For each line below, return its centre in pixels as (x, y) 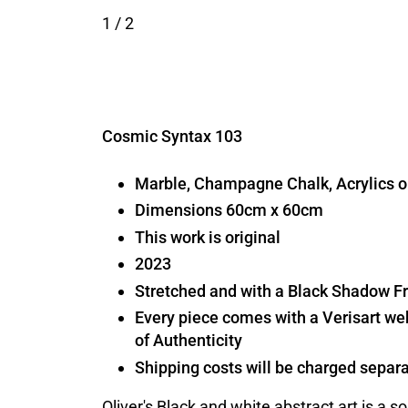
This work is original (208, 237)
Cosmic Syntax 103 (172, 136)
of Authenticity (189, 340)
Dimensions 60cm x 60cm (229, 210)
